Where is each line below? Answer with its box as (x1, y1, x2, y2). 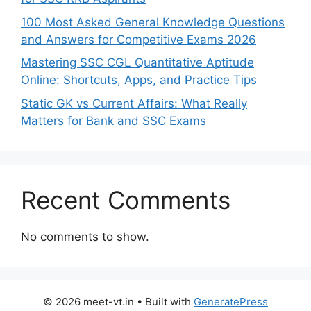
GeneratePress (194, 294, 268, 308)
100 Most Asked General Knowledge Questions (21, 15, 285, 29)
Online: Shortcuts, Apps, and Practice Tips (21, 73, 257, 87)
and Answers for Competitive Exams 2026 (21, 32, 256, 47)
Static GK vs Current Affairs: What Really (21, 96, 247, 110)
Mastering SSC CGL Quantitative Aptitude (21, 56, 254, 70)
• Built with (134, 294, 194, 308)
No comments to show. (21, 229, 149, 244)
